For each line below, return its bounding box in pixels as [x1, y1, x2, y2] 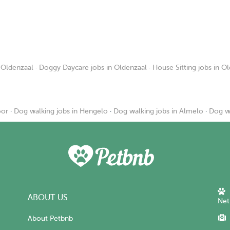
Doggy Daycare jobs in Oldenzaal [39, 64, 147, 71]
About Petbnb [28, 215, 73, 223]
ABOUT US [28, 193, 68, 203]
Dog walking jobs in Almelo [113, 107, 203, 115]
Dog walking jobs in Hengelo [14, 107, 108, 115]
